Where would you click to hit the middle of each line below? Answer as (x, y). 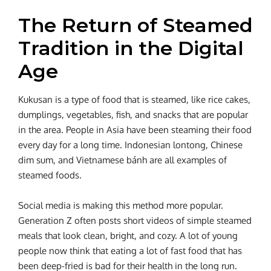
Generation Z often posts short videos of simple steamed (135, 221)
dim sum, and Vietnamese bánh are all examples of (122, 160)
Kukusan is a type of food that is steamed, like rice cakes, (134, 100)
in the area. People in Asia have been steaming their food (135, 130)
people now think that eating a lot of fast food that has (130, 251)
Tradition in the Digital (131, 48)
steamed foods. (50, 175)
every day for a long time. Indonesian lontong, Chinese (130, 145)
